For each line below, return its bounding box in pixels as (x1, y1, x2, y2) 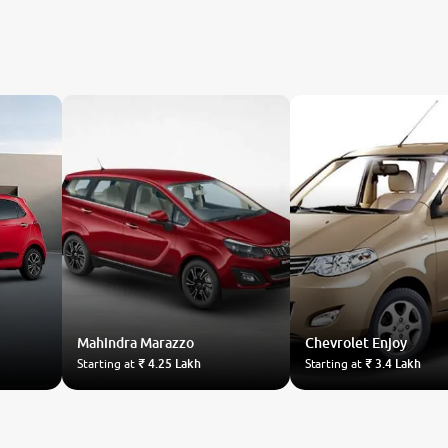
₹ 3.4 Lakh (364, 356, 421, 371)
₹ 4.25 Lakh (137, 356, 201, 371)
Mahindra (77, 334, 138, 351)
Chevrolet (304, 334, 369, 351)
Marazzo (140, 334, 195, 351)
